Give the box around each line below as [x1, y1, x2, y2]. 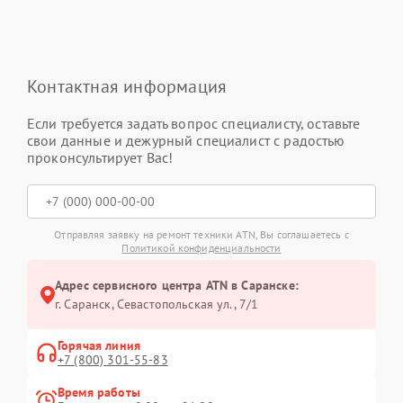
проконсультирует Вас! [27, 148, 174, 166]
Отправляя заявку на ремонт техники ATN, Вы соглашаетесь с [54, 228, 349, 241]
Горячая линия [58, 337, 140, 354]
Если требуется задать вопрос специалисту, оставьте [27, 114, 361, 132]
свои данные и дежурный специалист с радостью [27, 131, 345, 149]
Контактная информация [27, 75, 228, 98]
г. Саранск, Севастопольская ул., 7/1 [55, 296, 259, 312]
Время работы [58, 384, 140, 400]
